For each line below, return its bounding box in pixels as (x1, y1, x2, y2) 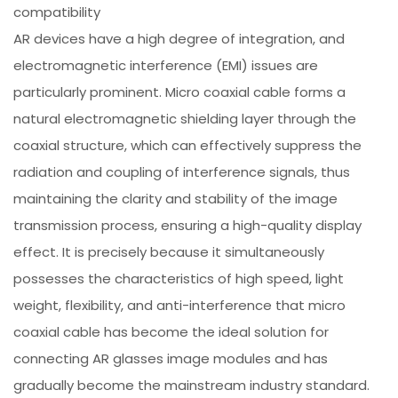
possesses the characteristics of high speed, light (13, 269, 345, 289)
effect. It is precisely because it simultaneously (13, 243, 325, 262)
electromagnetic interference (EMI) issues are (13, 56, 319, 76)
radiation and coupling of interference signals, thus (13, 163, 351, 182)
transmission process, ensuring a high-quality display (13, 216, 362, 235)
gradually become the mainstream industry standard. (13, 376, 370, 395)
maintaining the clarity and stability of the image (13, 189, 338, 209)
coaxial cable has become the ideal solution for (13, 322, 330, 342)
